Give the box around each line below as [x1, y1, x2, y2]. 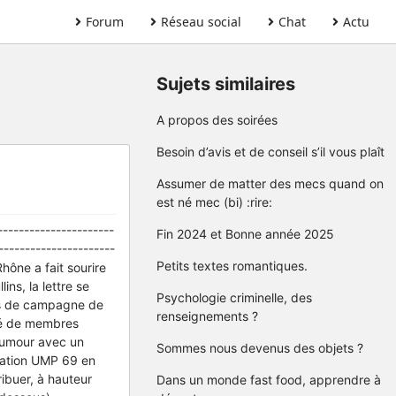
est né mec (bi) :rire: [156, 194, 272, 209]
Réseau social [161, 13, 241, 30]
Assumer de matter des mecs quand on [156, 176, 384, 191]
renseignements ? [156, 308, 258, 324]
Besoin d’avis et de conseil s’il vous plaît [156, 144, 385, 159]
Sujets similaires [156, 73, 295, 95]
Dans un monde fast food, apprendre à [156, 372, 381, 387]
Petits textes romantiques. [156, 258, 308, 273]
